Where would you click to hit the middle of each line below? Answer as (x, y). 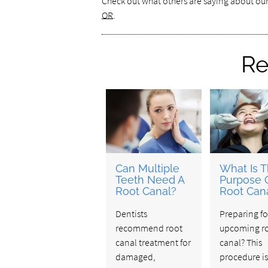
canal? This (240, 242)
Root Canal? (146, 191)
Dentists (131, 213)
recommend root (149, 228)
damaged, (135, 256)
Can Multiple (147, 168)
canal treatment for (153, 242)
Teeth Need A (150, 179)
